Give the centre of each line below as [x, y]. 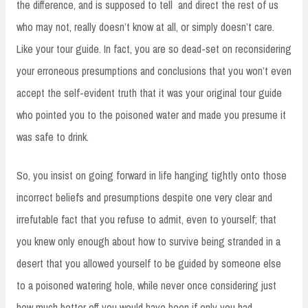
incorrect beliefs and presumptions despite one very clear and [144, 197]
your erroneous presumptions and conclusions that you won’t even [154, 70]
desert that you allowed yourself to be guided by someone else [149, 263]
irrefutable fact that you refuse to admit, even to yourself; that [146, 219]
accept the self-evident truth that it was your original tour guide [149, 92]
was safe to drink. [53, 136]
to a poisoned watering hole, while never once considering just [146, 285]
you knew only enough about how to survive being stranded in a [148, 241]
